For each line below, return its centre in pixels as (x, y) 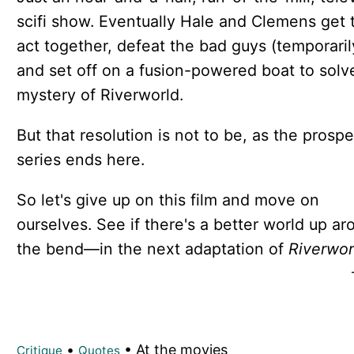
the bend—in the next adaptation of (152, 249)
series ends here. (80, 160)
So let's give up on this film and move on (168, 200)
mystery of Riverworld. (100, 95)
